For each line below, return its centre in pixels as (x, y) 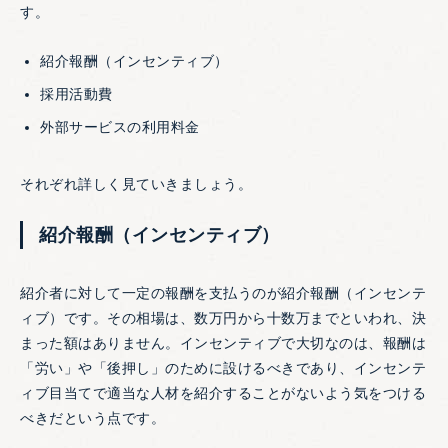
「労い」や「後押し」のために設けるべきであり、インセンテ (223, 368)
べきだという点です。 (92, 418)
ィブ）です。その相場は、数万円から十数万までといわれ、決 (223, 318)
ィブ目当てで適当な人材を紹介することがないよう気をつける (223, 393)
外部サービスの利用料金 (120, 127)
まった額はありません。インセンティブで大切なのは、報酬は (223, 343)
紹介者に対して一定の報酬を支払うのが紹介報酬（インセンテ (223, 293)
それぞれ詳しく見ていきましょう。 (136, 184)
